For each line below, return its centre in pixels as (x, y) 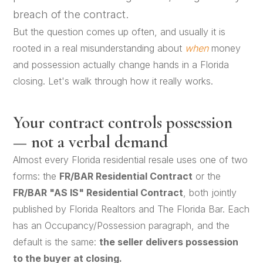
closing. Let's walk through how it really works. (113, 81)
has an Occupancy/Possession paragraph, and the (122, 225)
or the (207, 176)
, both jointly (210, 193)
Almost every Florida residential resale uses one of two (131, 160)
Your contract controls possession (123, 122)
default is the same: (56, 242)
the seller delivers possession (169, 242)
